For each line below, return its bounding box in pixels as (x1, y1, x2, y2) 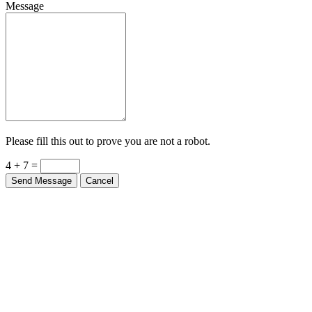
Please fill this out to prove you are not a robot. (6, 134, 210, 147)
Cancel (86, 175, 114, 186)
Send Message (11, 175, 72, 186)
